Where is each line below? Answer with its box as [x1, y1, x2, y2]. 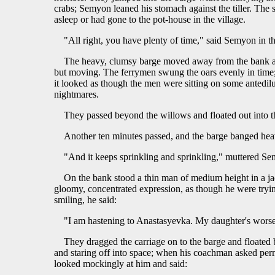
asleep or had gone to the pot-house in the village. [54, 14, 246, 25]
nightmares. [54, 89, 99, 100]
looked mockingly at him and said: [54, 258, 187, 269]
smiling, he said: [54, 195, 117, 206]
